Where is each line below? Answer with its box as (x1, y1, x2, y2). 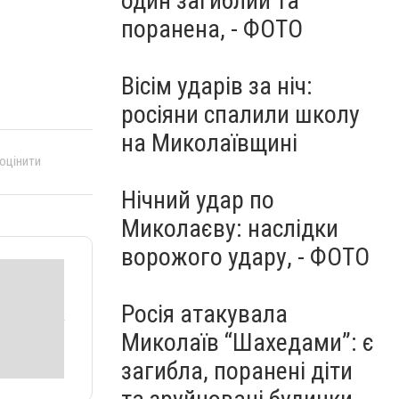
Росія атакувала (121, 299, 288, 329)
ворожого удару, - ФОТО (121, 242, 370, 272)
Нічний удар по (121, 185, 274, 215)
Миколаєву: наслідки (121, 214, 338, 243)
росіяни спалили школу (121, 100, 360, 129)
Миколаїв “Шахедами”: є (121, 328, 374, 357)
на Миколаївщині (121, 128, 297, 158)
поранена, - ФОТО (121, 14, 303, 44)
